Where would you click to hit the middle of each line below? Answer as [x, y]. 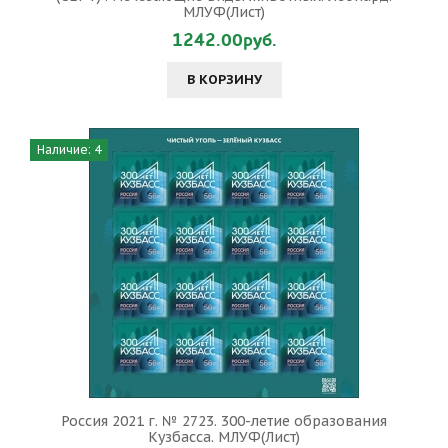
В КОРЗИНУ [224, 79]
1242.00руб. [224, 40]
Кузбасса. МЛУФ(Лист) [224, 437]
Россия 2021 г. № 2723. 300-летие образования [224, 421]
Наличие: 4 [69, 149]
